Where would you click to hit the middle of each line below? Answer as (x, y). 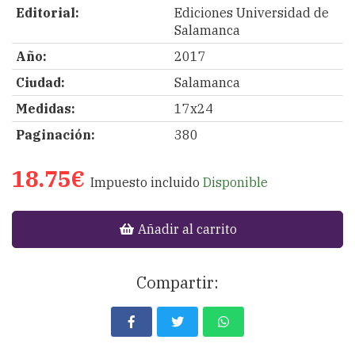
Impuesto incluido (145, 182)
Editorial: (48, 12)
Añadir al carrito (185, 229)
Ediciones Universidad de (252, 12)
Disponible (235, 182)
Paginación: (55, 134)
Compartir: (177, 282)
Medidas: (46, 108)
